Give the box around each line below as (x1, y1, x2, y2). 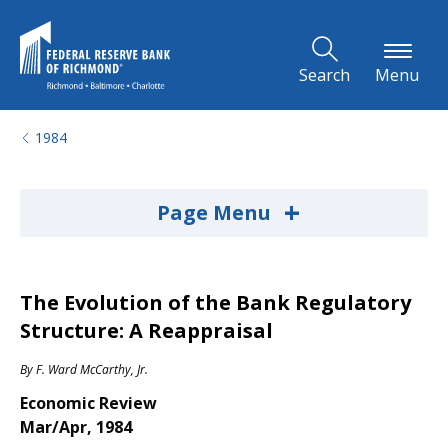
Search (299, 64, 350, 86)
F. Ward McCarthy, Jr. (36, 361, 148, 378)
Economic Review (20, 392, 157, 414)
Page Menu (156, 199, 276, 226)
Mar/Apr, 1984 (20, 416, 132, 438)
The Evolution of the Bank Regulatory (20, 289, 411, 316)
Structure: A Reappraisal (20, 317, 273, 344)
